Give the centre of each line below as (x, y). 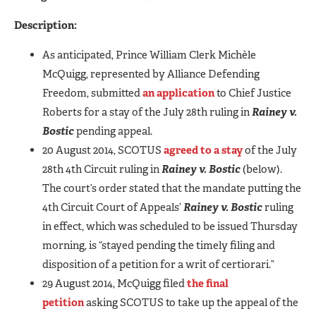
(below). (262, 169)
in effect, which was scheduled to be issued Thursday (170, 226)
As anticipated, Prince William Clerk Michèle (149, 55)
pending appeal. (113, 131)
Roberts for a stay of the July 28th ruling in (147, 112)
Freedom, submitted (92, 93)
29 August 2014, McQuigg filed (115, 283)
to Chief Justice (254, 93)
